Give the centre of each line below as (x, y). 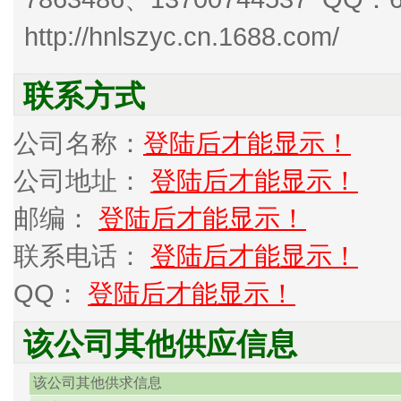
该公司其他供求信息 (95, 383)
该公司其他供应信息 (160, 344)
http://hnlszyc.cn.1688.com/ (181, 36)
